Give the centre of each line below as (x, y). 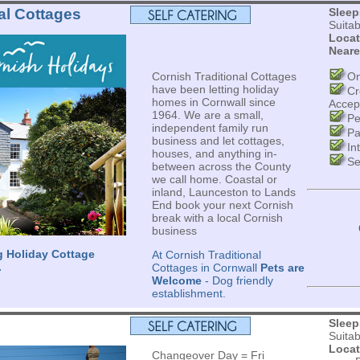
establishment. (188, 293)
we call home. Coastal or (214, 179)
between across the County (221, 166)
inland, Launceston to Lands (223, 192)
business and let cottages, (218, 141)
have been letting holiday (215, 89)
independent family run (210, 128)
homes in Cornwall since (213, 102)
